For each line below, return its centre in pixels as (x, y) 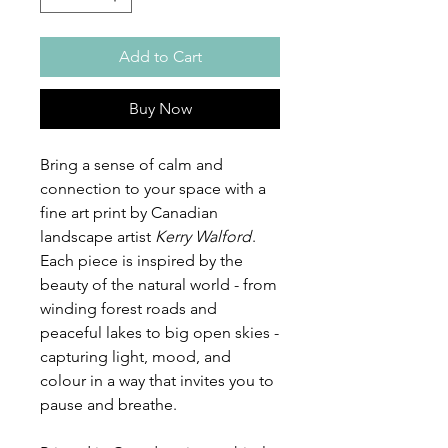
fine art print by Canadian (129, 213)
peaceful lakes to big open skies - (159, 333)
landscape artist (97, 237)
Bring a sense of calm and (131, 165)
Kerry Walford (203, 237)
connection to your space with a (153, 189)
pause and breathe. (108, 405)
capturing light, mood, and (135, 357)
